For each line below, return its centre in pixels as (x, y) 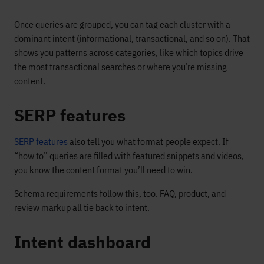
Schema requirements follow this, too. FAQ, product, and (120, 193)
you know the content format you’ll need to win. (103, 170)
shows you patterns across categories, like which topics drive (129, 52)
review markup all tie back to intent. (82, 207)
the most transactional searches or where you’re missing (121, 67)
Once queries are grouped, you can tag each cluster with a (122, 24)
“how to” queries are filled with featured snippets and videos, (129, 156)
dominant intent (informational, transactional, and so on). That (132, 38)
